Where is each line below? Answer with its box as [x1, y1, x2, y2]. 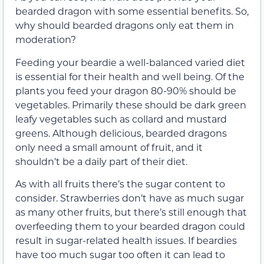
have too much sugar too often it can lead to [15, 248, 225, 261]
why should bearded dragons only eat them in [15, 19, 234, 32]
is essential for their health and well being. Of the [15, 70, 245, 82]
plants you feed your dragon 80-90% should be [15, 84, 236, 97]
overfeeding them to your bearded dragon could [15, 220, 245, 233]
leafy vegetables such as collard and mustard [15, 112, 227, 125]
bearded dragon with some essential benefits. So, [15, 5, 249, 18]
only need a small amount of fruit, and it [15, 140, 203, 153]
